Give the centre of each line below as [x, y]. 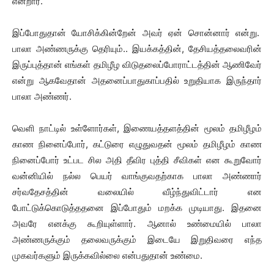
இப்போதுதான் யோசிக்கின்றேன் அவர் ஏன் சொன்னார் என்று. [137, 33]
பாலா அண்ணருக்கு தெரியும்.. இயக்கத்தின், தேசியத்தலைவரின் [137, 49]
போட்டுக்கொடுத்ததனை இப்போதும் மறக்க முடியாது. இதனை [137, 208]
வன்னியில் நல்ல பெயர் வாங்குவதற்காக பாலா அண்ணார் [137, 176]
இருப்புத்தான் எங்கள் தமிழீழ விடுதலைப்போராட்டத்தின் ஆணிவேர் [137, 65]
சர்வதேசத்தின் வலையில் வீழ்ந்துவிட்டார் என [137, 192]
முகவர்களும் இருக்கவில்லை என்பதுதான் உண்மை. [107, 255]
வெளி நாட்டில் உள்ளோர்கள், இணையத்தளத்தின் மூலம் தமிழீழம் [137, 128]
